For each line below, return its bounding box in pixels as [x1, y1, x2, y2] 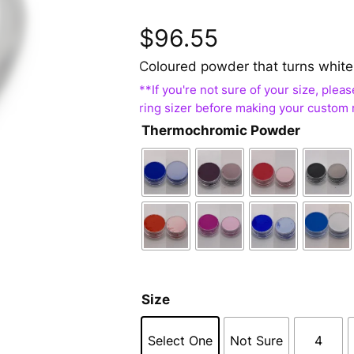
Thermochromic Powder [141, 122, 300, 139]
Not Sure [230, 333, 283, 349]
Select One [148, 333, 213, 349]
